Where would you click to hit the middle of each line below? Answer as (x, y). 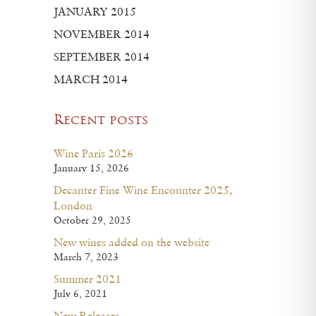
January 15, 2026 (91, 168)
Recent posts (101, 121)
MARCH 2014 (91, 79)
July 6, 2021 (80, 293)
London (73, 205)
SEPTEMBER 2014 (102, 56)
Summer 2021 (87, 279)
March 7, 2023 (86, 257)
